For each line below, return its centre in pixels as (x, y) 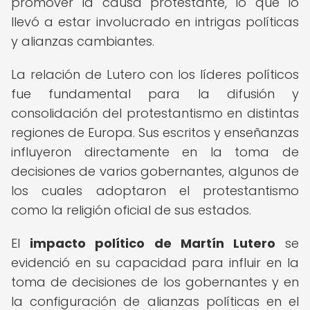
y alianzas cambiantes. (83, 41)
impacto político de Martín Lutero (153, 243)
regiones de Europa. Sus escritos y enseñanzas (155, 133)
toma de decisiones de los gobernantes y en (155, 282)
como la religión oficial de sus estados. (131, 210)
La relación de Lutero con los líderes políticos (155, 74)
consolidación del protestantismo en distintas (155, 113)
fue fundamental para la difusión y (155, 94)
